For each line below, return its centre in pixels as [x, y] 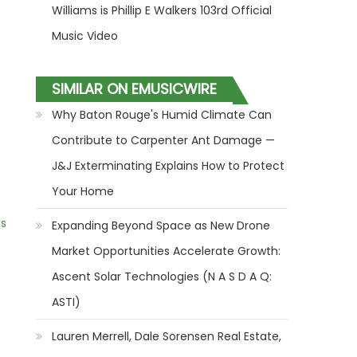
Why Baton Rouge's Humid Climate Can [162, 115]
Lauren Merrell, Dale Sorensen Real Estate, [167, 336]
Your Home [83, 191]
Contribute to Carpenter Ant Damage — [164, 140]
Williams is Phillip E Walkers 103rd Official [162, 10]
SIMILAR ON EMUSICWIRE [135, 89]
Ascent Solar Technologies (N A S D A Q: [162, 277]
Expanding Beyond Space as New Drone [161, 226]
